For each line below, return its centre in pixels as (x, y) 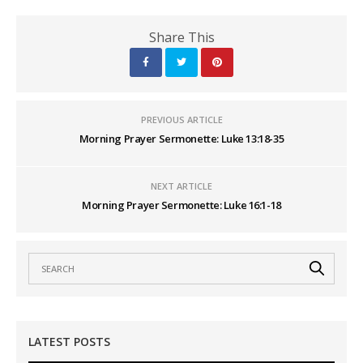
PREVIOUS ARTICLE (181, 119)
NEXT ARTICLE (181, 186)
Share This (181, 37)
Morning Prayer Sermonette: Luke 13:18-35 (181, 138)
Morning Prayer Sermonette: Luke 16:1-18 (181, 205)
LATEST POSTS (69, 341)
